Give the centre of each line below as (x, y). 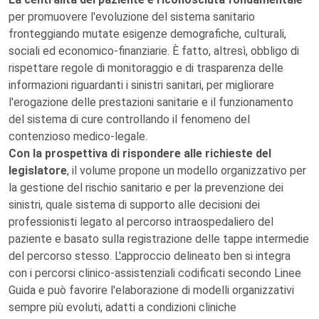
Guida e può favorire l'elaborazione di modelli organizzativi (151, 290)
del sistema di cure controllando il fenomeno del (129, 119)
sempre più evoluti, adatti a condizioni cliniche (122, 307)
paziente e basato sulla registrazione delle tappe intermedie (159, 239)
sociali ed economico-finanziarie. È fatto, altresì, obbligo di (154, 51)
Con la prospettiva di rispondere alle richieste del (140, 153)
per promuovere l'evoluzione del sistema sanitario (132, 17)
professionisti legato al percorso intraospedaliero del (141, 222)
